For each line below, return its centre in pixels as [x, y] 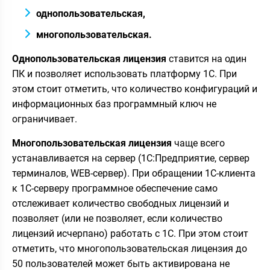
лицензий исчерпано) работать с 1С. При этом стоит [130, 234]
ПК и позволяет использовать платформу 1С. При [124, 74]
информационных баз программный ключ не [114, 104]
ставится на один [208, 59]
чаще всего [198, 143]
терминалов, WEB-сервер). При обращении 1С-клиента [134, 173]
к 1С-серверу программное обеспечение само [115, 188]
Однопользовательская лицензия [89, 59]
